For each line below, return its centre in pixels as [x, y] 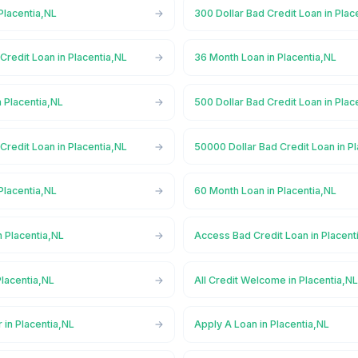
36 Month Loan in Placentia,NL [266, 58]
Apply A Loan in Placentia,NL [262, 324]
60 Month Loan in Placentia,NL [266, 191]
